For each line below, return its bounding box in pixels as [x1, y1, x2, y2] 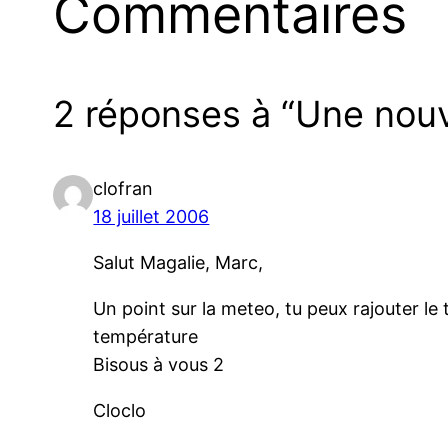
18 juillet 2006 [93, 205, 210, 227]
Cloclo [93, 399, 147, 421]
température [93, 325, 199, 347]
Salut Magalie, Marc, [93, 251, 264, 273]
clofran [93, 177, 154, 199]
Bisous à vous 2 [93, 353, 225, 375]
